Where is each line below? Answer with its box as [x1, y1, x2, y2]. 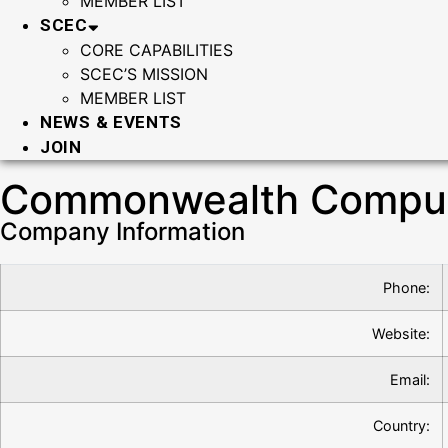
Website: [372, 325, 430, 342]
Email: [390, 371, 430, 388]
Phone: [383, 279, 430, 296]
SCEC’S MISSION [80, 64, 208, 84]
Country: [373, 417, 430, 434]
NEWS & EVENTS [40, 112, 183, 132]
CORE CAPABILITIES [80, 40, 233, 60]
